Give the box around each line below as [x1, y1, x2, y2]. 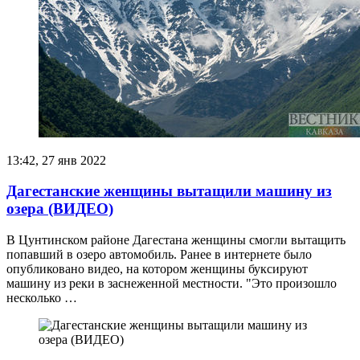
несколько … [6, 291, 77, 305]
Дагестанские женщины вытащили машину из [6, 182, 332, 200]
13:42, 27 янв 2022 [6, 153, 106, 167]
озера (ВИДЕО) [6, 200, 113, 218]
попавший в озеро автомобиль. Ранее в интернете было [6, 247, 312, 261]
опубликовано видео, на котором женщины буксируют [6, 262, 308, 276]
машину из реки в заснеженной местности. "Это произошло [6, 276, 337, 290]
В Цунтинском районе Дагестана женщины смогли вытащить [6, 233, 346, 247]
